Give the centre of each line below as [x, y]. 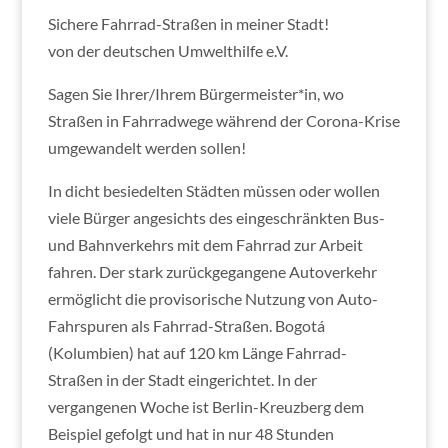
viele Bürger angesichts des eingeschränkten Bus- [216, 217]
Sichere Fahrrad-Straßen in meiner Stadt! [188, 23]
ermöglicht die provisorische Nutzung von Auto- [212, 298]
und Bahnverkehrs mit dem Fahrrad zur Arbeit [205, 244]
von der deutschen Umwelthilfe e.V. [167, 50]
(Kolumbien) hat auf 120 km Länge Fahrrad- [197, 352]
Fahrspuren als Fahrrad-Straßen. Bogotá [186, 325]
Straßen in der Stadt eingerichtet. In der [182, 379]
